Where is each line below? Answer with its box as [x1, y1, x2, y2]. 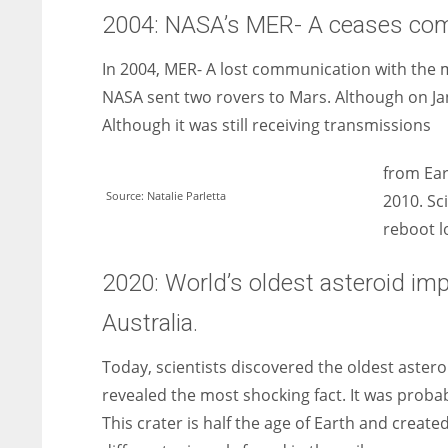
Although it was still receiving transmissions [102, 114, 431, 136]
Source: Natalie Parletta [106, 188, 226, 203]
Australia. [102, 309, 198, 337]
